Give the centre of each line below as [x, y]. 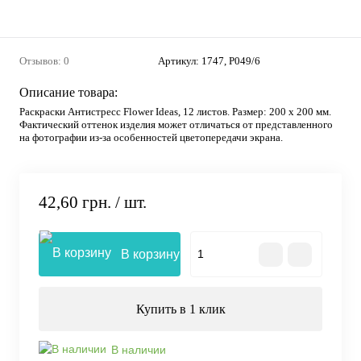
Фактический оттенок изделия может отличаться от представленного [176, 124]
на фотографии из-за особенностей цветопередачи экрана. [151, 137]
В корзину [150, 255]
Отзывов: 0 [44, 61]
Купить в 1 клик [180, 309]
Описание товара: [68, 92]
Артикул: [180, 61]
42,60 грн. [75, 203]
